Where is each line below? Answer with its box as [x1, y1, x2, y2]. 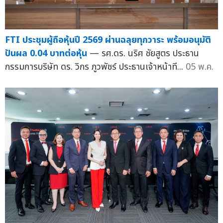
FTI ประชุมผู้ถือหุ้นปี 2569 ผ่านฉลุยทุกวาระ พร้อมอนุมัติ [5, 33, 211, 47]
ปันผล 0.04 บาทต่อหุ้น [5, 46, 87, 60]
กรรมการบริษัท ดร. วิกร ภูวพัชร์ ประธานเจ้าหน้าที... [5, 60, 186, 74]
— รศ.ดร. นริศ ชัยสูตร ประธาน [90, 46, 199, 60]
